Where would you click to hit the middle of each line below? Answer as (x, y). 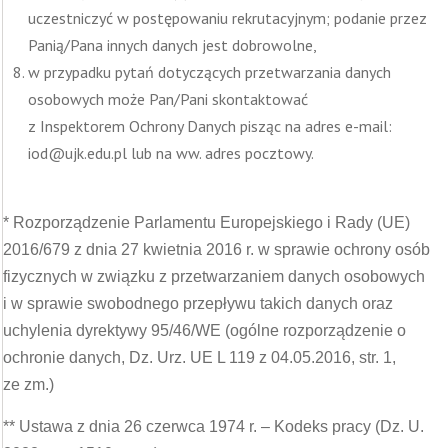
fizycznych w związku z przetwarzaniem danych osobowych (214, 276)
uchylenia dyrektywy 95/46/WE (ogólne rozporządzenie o (204, 330)
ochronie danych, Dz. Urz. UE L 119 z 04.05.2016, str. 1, (199, 357)
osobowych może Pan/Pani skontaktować (168, 99)
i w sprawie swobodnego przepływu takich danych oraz (198, 303)
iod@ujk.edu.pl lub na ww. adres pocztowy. (171, 153)
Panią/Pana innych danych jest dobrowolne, (172, 45)
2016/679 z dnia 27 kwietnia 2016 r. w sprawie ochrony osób (216, 249)
